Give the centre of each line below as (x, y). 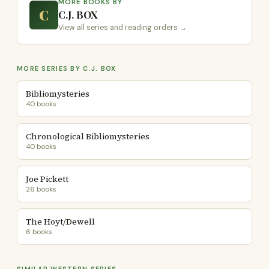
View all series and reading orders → (122, 28)
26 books (41, 189)
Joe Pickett (47, 179)
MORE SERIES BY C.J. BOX (67, 68)
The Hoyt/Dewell (60, 222)
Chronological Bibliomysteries (88, 136)
